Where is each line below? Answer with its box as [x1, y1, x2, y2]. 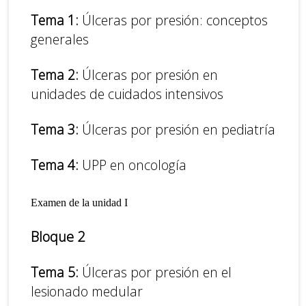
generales [31, 30, 89, 49]
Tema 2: [31, 66, 83, 85]
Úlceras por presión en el [82, 262, 232, 281]
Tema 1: [31, 11, 79, 30]
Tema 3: [31, 120, 79, 139]
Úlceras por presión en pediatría [79, 120, 276, 139]
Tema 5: [31, 262, 83, 281]
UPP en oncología [79, 156, 187, 175]
